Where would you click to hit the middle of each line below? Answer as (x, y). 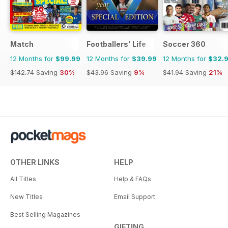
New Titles (26, 197)
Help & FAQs (133, 179)
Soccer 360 (184, 44)
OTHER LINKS (35, 162)
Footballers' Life (116, 44)
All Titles (23, 179)
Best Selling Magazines (45, 215)
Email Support (135, 197)
